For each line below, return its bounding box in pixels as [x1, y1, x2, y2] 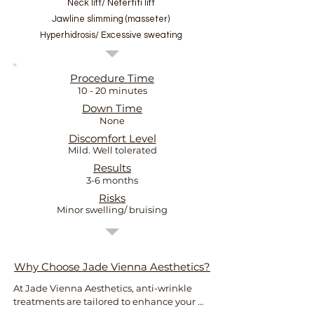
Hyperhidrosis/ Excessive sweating [39, 30, 184, 40]
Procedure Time [70, 71, 154, 85]
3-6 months [86, 175, 138, 186]
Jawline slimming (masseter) [52, 14, 172, 24]
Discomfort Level [68, 132, 156, 145]
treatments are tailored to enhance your [13, 296, 196, 307]
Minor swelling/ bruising [57, 204, 168, 215]
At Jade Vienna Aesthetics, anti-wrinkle [13, 282, 192, 294]
